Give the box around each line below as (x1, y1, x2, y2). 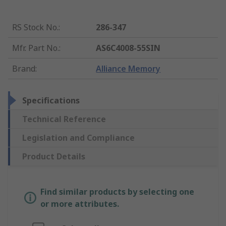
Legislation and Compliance (22, 132, 135, 144)
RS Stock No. (12, 22, 59, 33)
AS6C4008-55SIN (96, 42, 161, 54)
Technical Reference (22, 114, 106, 125)
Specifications (22, 95, 80, 106)
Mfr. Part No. (12, 42, 59, 54)
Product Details (22, 151, 85, 162)
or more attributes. (40, 198, 119, 210)
